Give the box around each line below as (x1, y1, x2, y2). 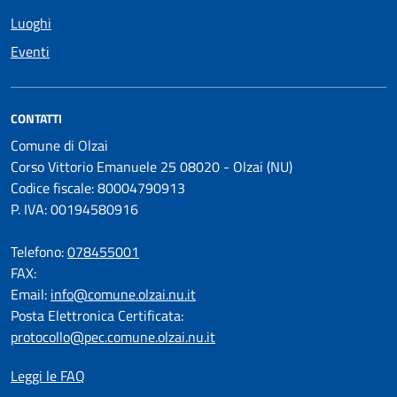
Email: (11, 283, 51, 305)
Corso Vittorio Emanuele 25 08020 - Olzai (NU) (11, 155, 292, 177)
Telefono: (11, 240, 67, 262)
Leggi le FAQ (11, 364, 85, 386)
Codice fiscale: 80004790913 (11, 176, 185, 198)
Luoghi (11, 12, 51, 34)
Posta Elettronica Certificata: (11, 304, 183, 326)
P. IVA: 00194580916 (11, 198, 138, 220)
